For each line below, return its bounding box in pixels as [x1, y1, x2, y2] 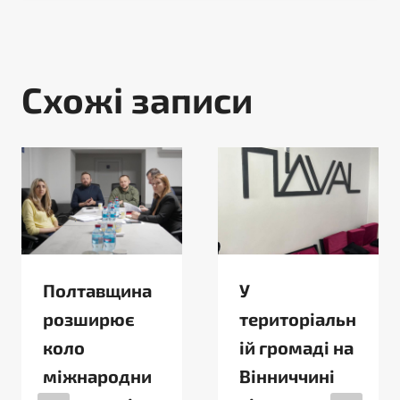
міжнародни [43, 365, 152, 387]
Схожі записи [21, 78, 253, 121]
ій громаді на [239, 337, 354, 358]
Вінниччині [239, 365, 335, 387]
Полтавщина [43, 279, 152, 301]
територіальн [239, 308, 356, 329]
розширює [43, 308, 135, 329]
